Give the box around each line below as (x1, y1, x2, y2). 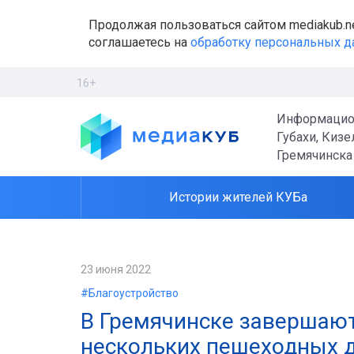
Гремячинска (277, 147, 352, 163)
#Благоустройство (81, 287, 179, 299)
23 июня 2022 (81, 263, 151, 276)
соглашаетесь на (88, 34, 190, 50)
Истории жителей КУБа (169, 190, 307, 205)
